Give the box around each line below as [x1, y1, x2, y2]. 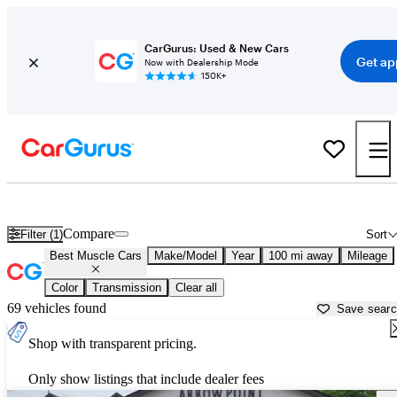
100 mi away [269, 249, 333, 263]
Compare [63, 226, 115, 242]
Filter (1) [20, 227, 64, 241]
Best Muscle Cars [50, 249, 142, 263]
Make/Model [154, 249, 217, 263]
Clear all [175, 281, 217, 295]
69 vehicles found [7, 300, 106, 316]
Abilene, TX [280, 195, 352, 211]
